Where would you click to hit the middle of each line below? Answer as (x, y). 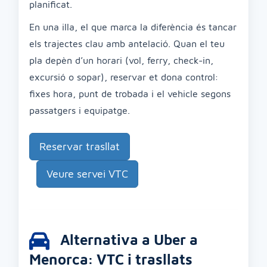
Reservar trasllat (80, 146)
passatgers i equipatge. (80, 110)
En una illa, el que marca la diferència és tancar (133, 27)
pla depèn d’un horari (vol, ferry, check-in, (121, 60)
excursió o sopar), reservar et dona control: (124, 77)
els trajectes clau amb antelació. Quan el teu (127, 44)
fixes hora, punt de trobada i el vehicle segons (130, 94)
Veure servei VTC (87, 174)
